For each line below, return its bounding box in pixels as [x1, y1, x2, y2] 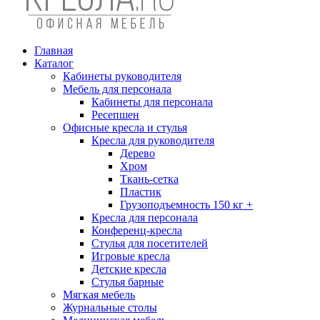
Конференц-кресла [91, 224, 182, 236]
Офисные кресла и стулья [63, 121, 187, 134]
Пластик [120, 185, 161, 198]
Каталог [34, 56, 74, 69]
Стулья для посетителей [91, 236, 208, 249]
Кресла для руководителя [91, 134, 214, 146]
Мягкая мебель [63, 288, 135, 301]
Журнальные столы [63, 301, 157, 314]
